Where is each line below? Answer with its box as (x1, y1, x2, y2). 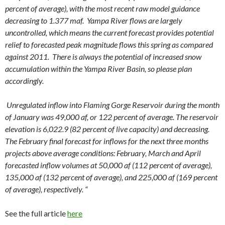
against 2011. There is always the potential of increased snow (5, 52, 201, 62)
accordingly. (5, 76, 45, 86)
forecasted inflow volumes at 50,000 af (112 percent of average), (5, 160, 212, 170)
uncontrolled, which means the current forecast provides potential (5, 28, 214, 38)
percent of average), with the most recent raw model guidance (5, 4, 200, 14)
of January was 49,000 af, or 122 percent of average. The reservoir (5, 112, 218, 122)
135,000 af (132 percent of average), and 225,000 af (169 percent (5, 172, 217, 182)
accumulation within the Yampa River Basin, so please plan (5, 64, 192, 74)
